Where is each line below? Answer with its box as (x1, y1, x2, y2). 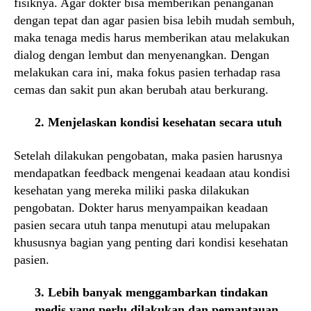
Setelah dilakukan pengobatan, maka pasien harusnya (14, 148, 283, 162)
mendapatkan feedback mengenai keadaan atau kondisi (14, 165, 290, 180)
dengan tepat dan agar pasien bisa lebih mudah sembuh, (14, 12, 295, 27)
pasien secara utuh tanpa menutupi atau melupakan (14, 217, 270, 232)
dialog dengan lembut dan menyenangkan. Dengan (14, 47, 269, 62)
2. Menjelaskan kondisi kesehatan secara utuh (35, 115, 282, 130)
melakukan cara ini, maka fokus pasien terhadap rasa (14, 65, 280, 79)
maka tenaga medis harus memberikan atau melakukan (14, 30, 289, 44)
